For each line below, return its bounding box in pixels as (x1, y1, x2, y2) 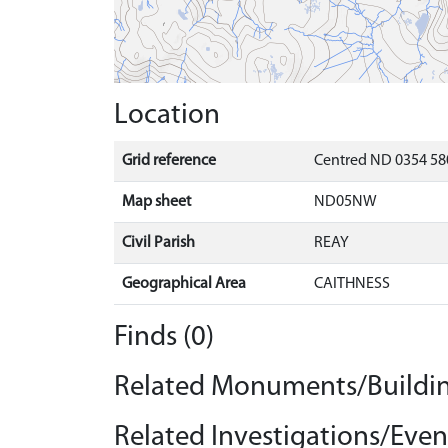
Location (114, 100, 220, 130)
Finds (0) (114, 322, 214, 352)
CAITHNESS (314, 275, 390, 292)
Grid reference (122, 152, 216, 169)
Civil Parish (122, 234, 195, 251)
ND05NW (314, 193, 377, 210)
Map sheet (122, 193, 191, 210)
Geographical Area (122, 275, 246, 292)
